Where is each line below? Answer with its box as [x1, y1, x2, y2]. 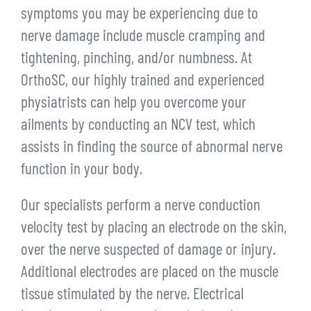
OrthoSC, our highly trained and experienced [21, 74, 264, 90]
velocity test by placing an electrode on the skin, [21, 221, 287, 237]
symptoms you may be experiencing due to [21, 7, 258, 24]
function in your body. [21, 162, 142, 179]
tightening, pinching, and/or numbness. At [21, 51, 252, 68]
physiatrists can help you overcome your [21, 96, 246, 112]
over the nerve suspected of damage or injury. [21, 243, 276, 260]
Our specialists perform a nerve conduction [21, 199, 260, 215]
